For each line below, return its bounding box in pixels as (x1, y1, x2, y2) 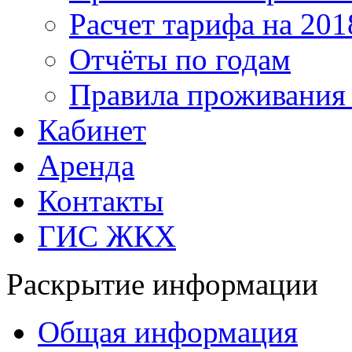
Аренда (38, 148, 134, 182)
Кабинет (38, 113, 146, 147)
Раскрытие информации (6, 267, 318, 301)
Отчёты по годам (69, 42, 291, 76)
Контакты (38, 184, 163, 218)
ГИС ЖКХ (38, 219, 176, 253)
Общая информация (38, 315, 298, 349)
